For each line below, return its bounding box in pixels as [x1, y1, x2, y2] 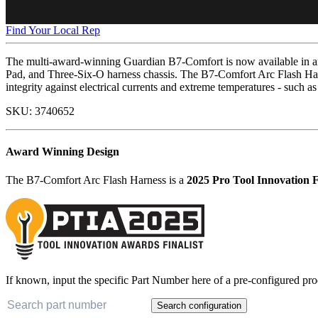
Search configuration [157, 300, 241, 311]
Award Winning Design [6, 146, 119, 158]
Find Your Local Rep [6, 24, 100, 36]
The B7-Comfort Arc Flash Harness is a [6, 173, 187, 186]
